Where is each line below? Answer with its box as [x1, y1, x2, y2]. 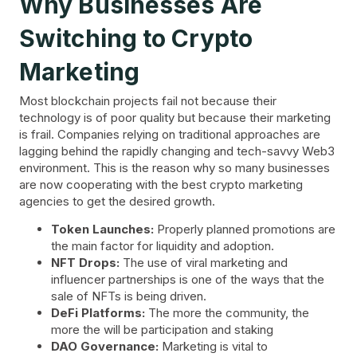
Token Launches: [51, 222, 154, 237]
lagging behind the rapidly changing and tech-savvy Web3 [19, 143, 335, 159]
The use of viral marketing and [120, 255, 288, 270]
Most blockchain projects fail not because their [19, 92, 277, 108]
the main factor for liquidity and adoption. [51, 238, 274, 253]
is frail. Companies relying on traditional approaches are [19, 126, 320, 142]
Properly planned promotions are [154, 222, 335, 237]
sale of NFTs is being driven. [51, 288, 206, 304]
